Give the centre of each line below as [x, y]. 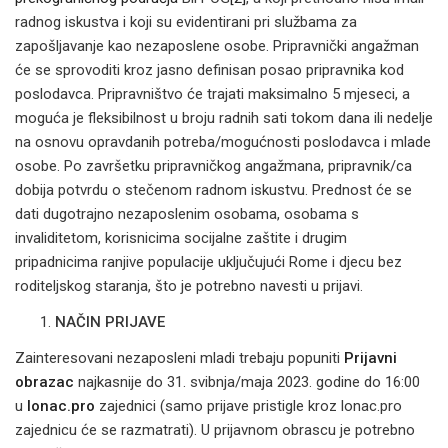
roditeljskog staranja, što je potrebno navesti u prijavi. [189, 286]
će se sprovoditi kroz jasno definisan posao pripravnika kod [209, 70]
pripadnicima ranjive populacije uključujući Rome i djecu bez [208, 262]
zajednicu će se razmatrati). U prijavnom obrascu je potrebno [215, 430]
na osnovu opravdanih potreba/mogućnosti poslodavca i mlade [223, 142]
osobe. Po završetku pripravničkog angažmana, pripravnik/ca [213, 166]
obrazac [44, 382]
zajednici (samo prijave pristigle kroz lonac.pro [248, 406]
